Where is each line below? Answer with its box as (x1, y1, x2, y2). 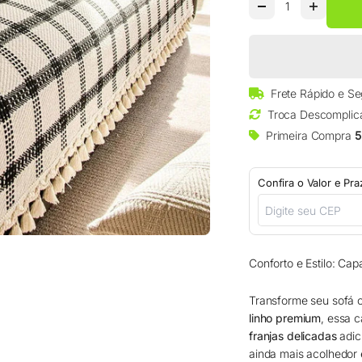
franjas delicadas (249, 329, 337, 343)
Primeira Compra (265, 128, 355, 142)
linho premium (249, 311, 322, 326)
